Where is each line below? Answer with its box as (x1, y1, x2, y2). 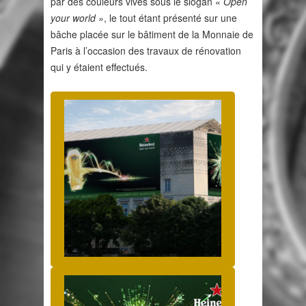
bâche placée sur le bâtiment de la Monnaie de (51, 27, 253, 42)
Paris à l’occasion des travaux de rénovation (51, 44, 241, 58)
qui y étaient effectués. (51, 60, 148, 74)
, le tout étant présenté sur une (104, 11, 237, 25)
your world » (51, 11, 104, 25)
